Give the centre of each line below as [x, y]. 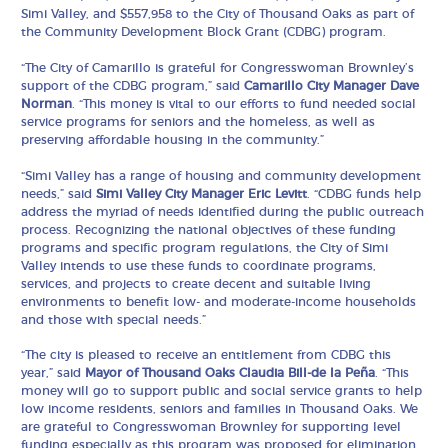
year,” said [53, 373]
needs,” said [59, 193]
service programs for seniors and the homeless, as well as [198, 122]
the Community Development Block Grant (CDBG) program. [204, 32]
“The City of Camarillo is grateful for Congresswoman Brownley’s [218, 68]
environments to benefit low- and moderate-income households [219, 301]
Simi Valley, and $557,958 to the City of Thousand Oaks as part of [218, 14]
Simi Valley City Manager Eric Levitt [202, 193]
